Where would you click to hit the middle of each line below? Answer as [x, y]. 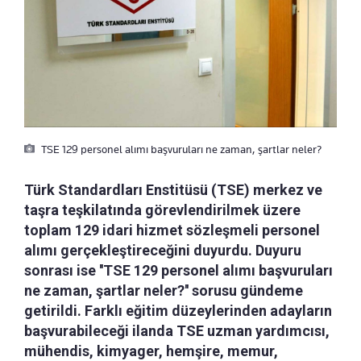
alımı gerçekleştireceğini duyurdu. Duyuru [163, 250]
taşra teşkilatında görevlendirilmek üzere [162, 210]
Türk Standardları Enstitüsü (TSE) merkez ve [173, 189]
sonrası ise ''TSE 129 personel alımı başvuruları [178, 270]
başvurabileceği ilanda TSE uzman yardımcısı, [177, 330]
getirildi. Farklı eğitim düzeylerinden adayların [178, 310]
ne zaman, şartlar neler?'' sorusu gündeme [164, 290]
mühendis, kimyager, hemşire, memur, [151, 351]
